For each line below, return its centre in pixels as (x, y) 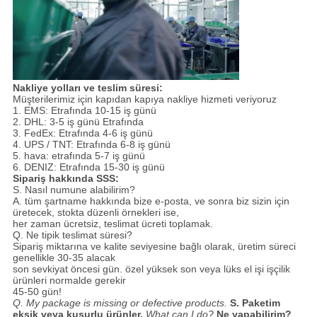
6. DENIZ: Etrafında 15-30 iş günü (88, 167)
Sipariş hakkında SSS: (65, 178)
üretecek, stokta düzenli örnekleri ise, (96, 212)
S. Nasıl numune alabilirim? (74, 189)
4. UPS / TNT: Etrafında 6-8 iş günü (91, 144)
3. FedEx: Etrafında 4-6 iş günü (82, 133)
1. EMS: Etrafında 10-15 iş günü (84, 110)
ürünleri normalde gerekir (69, 280)
